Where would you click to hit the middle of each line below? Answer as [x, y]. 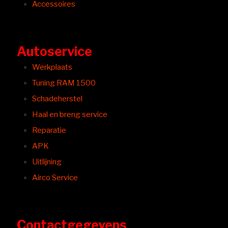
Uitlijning [47, 162]
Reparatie [49, 130]
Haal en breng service [70, 115]
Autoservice [54, 51]
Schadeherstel [57, 99]
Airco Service [55, 178]
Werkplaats [52, 67]
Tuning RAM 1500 [64, 83]
